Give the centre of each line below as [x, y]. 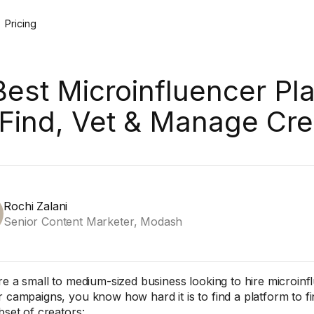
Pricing [20, 23]
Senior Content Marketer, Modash [93, 221]
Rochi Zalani [36, 206]
